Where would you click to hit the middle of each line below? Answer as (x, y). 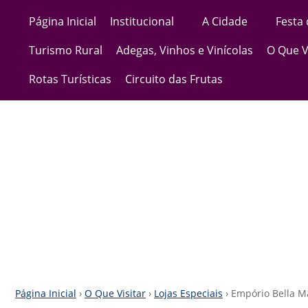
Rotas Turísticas (70, 79)
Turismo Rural (66, 50)
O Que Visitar (115, 293)
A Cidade (225, 21)
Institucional (142, 21)
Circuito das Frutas (174, 79)
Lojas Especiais (188, 293)
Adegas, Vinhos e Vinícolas (185, 50)
